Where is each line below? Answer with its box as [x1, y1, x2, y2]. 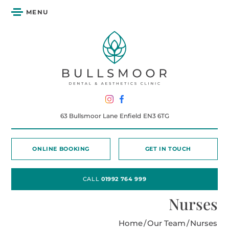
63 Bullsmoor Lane [60, 111, 118, 120]
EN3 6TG [143, 111, 169, 120]
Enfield [119, 111, 141, 120]
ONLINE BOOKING [32, 145, 90, 152]
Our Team [147, 218, 186, 228]
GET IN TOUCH [145, 145, 192, 152]
